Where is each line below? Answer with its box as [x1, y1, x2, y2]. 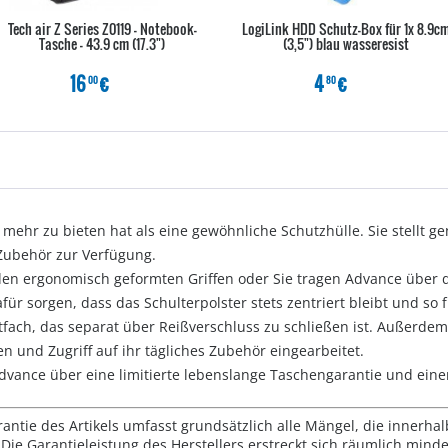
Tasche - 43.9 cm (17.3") [39, 33, 165, 54]
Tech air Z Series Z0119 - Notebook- [7, 18, 197, 39]
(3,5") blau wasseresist [283, 33, 409, 54]
